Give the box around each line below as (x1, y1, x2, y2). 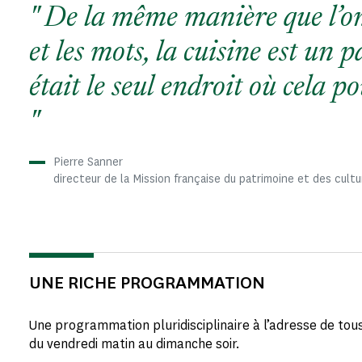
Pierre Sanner (53, 154, 123, 170)
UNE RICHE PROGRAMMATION (29, 271, 265, 294)
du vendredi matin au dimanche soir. (29, 335, 242, 352)
